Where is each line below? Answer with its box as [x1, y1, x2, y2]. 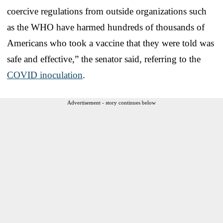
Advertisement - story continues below [67, 99, 156, 106]
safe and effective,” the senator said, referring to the [7, 53, 201, 64]
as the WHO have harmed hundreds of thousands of [7, 21, 205, 32]
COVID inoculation [7, 69, 83, 80]
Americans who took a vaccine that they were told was [7, 37, 214, 48]
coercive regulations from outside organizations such [7, 5, 207, 16]
